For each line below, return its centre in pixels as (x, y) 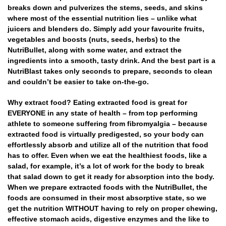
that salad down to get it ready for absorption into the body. (111, 176)
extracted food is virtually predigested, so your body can (106, 134)
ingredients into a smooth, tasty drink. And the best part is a (111, 61)
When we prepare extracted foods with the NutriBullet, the (107, 187)
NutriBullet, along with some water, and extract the (95, 50)
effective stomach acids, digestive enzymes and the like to (108, 219)
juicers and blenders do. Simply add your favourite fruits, (106, 29)
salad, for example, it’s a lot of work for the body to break (106, 166)
